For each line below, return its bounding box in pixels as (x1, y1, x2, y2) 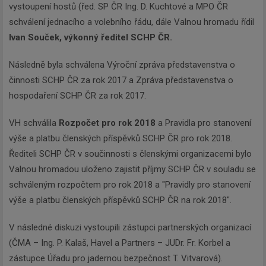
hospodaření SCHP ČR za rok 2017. (9, 90, 146, 101)
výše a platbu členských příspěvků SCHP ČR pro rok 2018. (9, 132, 232, 144)
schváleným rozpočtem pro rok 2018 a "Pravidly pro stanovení (9, 179, 251, 190)
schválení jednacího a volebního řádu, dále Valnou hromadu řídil (9, 16, 254, 27)
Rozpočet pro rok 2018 (59, 117, 156, 128)
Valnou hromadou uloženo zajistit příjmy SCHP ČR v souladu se (9, 163, 256, 175)
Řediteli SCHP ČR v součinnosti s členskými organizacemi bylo (9, 148, 252, 159)
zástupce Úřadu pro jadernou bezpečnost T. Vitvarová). (9, 252, 223, 264)
